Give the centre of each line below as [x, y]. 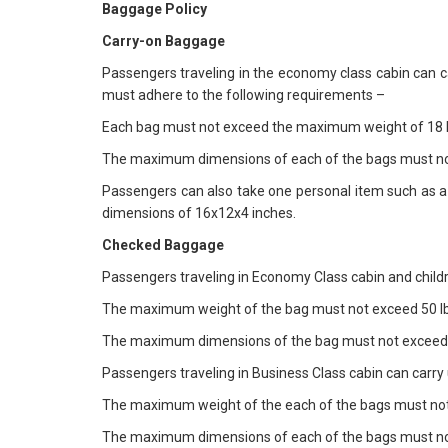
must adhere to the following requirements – [243, 95]
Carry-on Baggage [163, 41]
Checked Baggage [163, 245]
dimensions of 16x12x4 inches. [199, 213]
